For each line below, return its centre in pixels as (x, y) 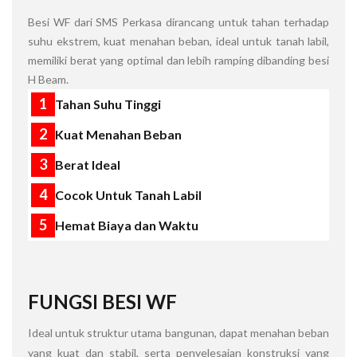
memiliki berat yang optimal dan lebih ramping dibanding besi (178, 60)
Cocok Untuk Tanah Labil (128, 194)
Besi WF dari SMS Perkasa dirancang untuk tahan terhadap (178, 22)
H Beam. (48, 79)
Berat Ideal (88, 164)
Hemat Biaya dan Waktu (127, 225)
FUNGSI (65, 301)
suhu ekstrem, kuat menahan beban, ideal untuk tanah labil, (178, 41)
